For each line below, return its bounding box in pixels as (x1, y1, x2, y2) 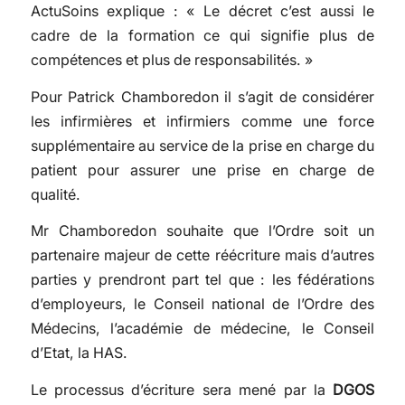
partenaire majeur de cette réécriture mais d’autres (30, 246, 375, 265)
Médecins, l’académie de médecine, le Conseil (30, 319, 375, 338)
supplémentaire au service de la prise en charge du (30, 136, 375, 155)
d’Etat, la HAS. (30, 344, 127, 363)
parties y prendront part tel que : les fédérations (30, 270, 375, 289)
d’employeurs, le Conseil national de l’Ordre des (30, 295, 375, 314)
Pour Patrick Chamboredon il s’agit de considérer (30, 87, 375, 106)
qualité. (30, 184, 80, 203)
